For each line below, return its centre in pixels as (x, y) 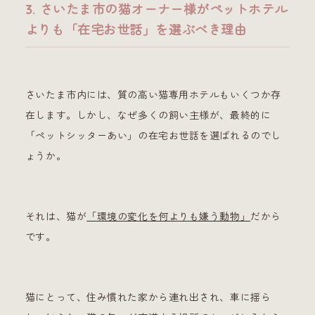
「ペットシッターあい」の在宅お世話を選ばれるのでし (153, 135)
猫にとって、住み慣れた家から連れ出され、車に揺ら (148, 297)
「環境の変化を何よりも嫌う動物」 (169, 216)
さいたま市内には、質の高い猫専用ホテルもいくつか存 (153, 95)
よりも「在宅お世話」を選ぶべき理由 (136, 30)
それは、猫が (56, 216)
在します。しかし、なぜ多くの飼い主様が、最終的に (148, 115)
